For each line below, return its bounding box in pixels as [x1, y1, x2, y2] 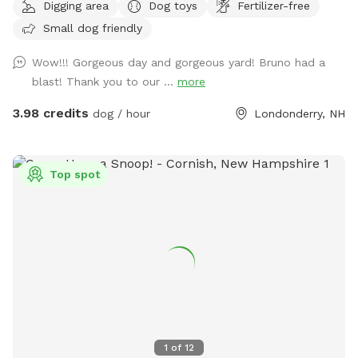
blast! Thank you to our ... [32, 75, 177, 89]
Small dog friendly [43, 21, 142, 34]
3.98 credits [13, 105, 89, 121]
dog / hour [89, 107, 150, 121]
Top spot [50, 168, 100, 181]
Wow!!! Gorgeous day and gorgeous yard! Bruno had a [32, 56, 325, 70]
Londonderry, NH [254, 107, 345, 121]
